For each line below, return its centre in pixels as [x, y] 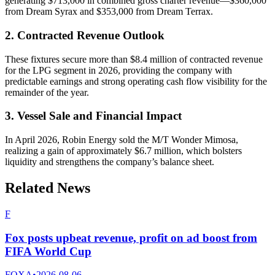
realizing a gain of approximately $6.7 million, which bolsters [123, 151]
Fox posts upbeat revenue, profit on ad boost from [131, 238]
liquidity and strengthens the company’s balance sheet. [110, 162]
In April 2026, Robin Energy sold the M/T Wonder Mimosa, [122, 140]
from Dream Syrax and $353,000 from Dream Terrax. [109, 12]
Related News [48, 188]
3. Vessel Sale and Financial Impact [93, 116]
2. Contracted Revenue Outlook [85, 35]
